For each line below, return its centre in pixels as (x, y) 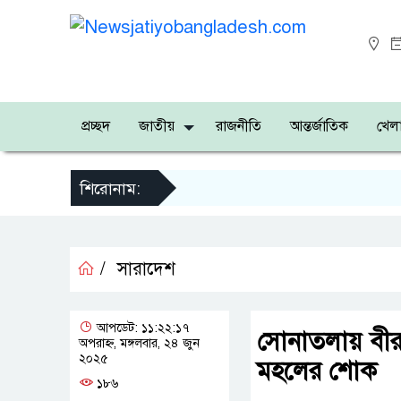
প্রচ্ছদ (96, 126)
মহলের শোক (317, 371)
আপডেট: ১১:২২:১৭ (141, 328)
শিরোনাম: (110, 189)
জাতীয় (157, 126)
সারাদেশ (146, 269)
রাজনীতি (239, 126)
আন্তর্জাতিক (319, 126)
